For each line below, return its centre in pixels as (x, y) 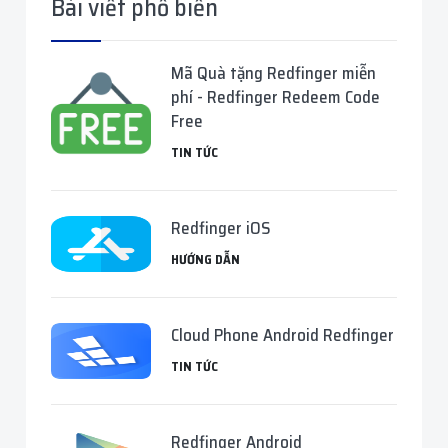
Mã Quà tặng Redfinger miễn (273, 73)
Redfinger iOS (221, 228)
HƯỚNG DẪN (205, 259)
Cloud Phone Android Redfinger (282, 335)
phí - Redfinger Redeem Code (275, 97)
